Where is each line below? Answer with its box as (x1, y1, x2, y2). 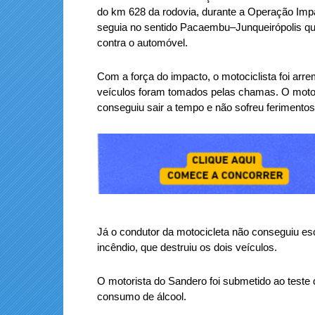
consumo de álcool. (97, 290, 186, 302)
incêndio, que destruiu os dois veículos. (97, 240, 277, 253)
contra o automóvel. (97, 36, 188, 49)
